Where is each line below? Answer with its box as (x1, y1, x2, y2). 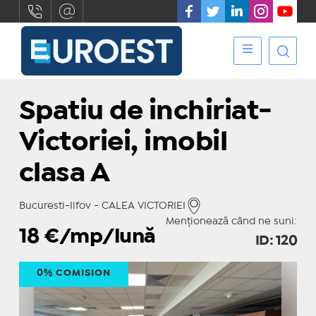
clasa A (18, 162, 110, 186)
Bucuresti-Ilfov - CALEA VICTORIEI (18, 202, 186, 210)
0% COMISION (36, 269, 111, 277)
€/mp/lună (44, 229, 156, 246)
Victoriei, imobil (18, 131, 228, 154)
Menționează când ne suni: (166, 217, 298, 226)
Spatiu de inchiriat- (18, 100, 272, 123)
